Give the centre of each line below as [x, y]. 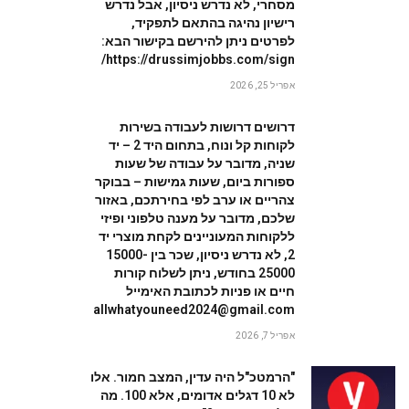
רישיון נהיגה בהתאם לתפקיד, [213, 23]
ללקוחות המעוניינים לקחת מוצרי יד [197, 236]
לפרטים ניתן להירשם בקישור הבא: [198, 41]
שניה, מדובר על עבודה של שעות [205, 163]
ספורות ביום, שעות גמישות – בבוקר [195, 182]
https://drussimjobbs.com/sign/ [200, 59]
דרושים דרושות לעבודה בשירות [207, 127]
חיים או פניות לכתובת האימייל [210, 291]
